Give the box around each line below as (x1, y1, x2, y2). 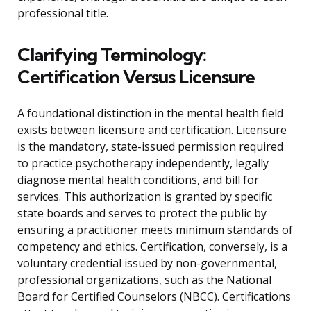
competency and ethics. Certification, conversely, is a (17, 239, 287, 255)
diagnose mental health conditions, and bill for (17, 172, 259, 188)
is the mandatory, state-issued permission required (17, 139, 283, 155)
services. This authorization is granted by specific (17, 189, 272, 205)
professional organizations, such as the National (17, 272, 271, 288)
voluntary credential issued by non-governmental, (17, 255, 277, 271)
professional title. (17, 6, 108, 22)
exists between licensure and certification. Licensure (17, 122, 287, 138)
